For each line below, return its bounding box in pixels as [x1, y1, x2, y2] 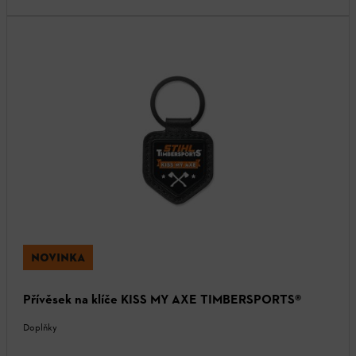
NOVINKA [31, 250, 85, 265]
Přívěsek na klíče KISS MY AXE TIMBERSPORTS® [23, 292, 301, 308]
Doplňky [23, 322, 57, 334]
